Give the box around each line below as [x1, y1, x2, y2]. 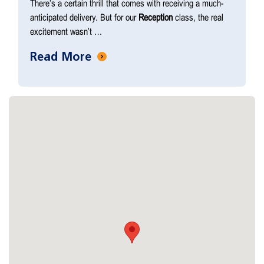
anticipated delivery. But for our [30, 11, 138, 22]
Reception [138, 11, 173, 22]
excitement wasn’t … [30, 25, 102, 37]
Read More [30, 49, 95, 63]
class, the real [173, 11, 223, 22]
